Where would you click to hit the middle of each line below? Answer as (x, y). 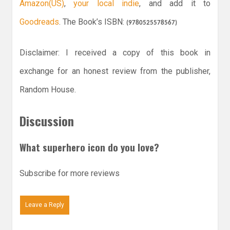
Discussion (47, 121)
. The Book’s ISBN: (93, 22)
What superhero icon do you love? (89, 147)
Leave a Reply (45, 205)
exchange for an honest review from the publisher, (115, 71)
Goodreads (39, 22)
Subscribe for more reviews (70, 173)
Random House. (48, 90)
